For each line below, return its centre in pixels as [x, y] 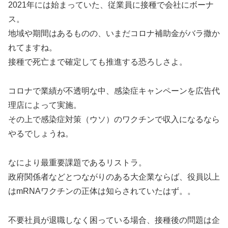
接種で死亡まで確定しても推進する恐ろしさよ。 [98, 62]
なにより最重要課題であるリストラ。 [77, 162]
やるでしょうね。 [41, 133]
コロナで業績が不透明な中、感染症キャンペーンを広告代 [114, 91]
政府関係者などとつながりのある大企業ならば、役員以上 [114, 177]
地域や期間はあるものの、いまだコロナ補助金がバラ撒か [114, 34]
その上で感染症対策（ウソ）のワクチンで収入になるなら [114, 119]
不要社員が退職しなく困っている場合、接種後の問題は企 [114, 220]
